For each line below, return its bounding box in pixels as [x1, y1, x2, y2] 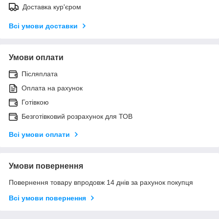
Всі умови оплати [9, 130, 70, 138]
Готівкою [22, 98, 49, 106]
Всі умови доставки [9, 22, 78, 30]
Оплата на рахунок [22, 84, 83, 92]
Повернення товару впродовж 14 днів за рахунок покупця [9, 178, 193, 186]
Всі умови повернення [9, 194, 86, 202]
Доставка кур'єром [22, 2, 81, 11]
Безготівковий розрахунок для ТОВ [22, 112, 132, 120]
